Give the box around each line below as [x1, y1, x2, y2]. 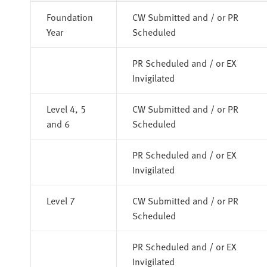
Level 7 [46, 193, 75, 207]
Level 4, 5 [46, 101, 86, 115]
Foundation [46, 10, 93, 23]
